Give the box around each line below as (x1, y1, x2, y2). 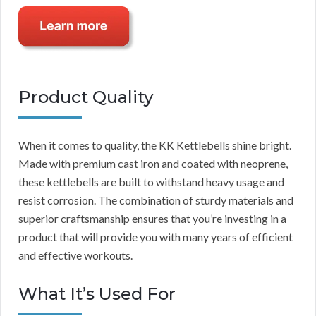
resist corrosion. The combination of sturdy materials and (18, 193, 293, 207)
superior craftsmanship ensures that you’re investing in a (18, 212, 286, 226)
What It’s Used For (18, 284, 176, 305)
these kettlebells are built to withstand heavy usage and (18, 175, 284, 189)
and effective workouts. (18, 248, 133, 262)
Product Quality (18, 87, 153, 108)
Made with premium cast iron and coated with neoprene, (18, 157, 288, 171)
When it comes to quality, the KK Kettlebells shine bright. (18, 138, 291, 152)
